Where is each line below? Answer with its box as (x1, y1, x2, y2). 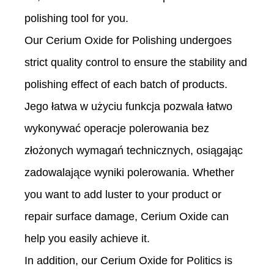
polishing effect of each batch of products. (24, 78, 228, 91)
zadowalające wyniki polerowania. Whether (24, 166, 234, 179)
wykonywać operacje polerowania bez (24, 122, 209, 135)
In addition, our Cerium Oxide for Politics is (24, 254, 232, 267)
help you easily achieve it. (24, 232, 150, 245)
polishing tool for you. (24, 12, 128, 25)
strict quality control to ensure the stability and (24, 56, 247, 69)
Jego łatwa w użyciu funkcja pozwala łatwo (24, 100, 232, 113)
